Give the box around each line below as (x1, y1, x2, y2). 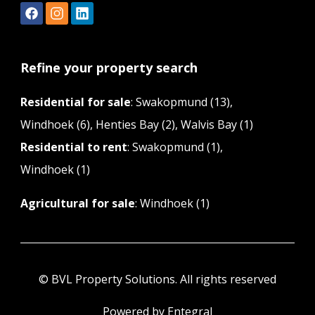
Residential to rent (20, 139, 127, 155)
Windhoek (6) (20, 117, 90, 132)
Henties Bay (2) (96, 117, 175, 132)
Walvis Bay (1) (181, 117, 253, 132)
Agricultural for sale (20, 195, 135, 211)
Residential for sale (20, 94, 131, 110)
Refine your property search (20, 59, 198, 76)
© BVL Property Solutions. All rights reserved (39, 271, 276, 287)
